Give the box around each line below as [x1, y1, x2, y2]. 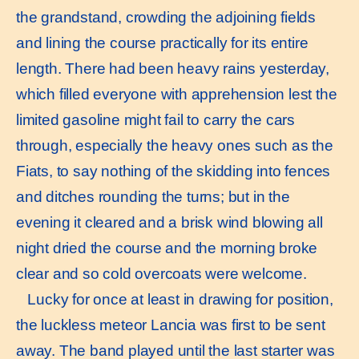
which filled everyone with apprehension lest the [16, 85, 337, 103]
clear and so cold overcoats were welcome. [16, 264, 307, 282]
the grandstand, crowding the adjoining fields [16, 8, 316, 26]
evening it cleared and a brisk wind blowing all [16, 213, 323, 231]
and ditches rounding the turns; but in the [16, 188, 290, 205]
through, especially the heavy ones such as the [16, 136, 333, 154]
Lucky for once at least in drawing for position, [16, 290, 333, 308]
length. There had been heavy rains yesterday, [16, 59, 329, 77]
